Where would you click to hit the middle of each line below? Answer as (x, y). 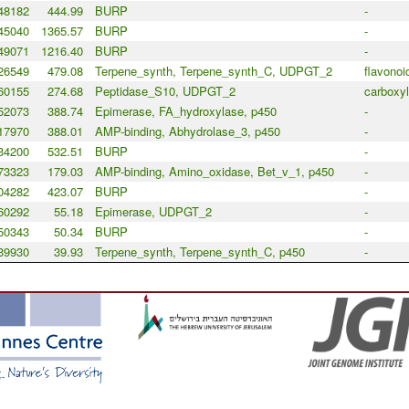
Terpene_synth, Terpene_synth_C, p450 (199, 252)
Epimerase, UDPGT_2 (153, 212)
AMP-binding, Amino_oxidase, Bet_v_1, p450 (214, 172)
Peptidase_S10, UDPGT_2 (165, 91)
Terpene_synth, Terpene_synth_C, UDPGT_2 (213, 71)
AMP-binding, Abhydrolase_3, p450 (187, 131)
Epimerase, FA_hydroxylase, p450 (185, 111)
